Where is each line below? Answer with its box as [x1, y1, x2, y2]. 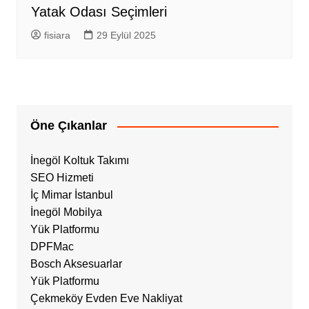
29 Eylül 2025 [96, 30, 156, 41]
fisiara [43, 30, 70, 41]
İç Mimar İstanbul [30, 189, 113, 201]
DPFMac [30, 241, 74, 253]
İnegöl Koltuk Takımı [30, 154, 129, 167]
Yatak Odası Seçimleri [30, 4, 167, 20]
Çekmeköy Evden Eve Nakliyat [30, 292, 182, 305]
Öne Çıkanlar [30, 119, 107, 133]
